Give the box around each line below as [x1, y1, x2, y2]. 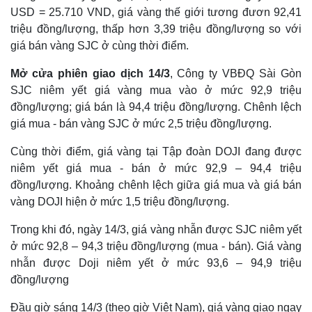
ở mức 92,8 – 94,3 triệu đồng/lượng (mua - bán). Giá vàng [10, 240, 302, 252]
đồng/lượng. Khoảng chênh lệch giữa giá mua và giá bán [10, 179, 302, 191]
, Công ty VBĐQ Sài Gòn [169, 68, 302, 79]
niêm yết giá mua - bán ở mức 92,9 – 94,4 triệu [10, 162, 302, 174]
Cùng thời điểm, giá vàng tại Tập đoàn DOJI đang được [10, 146, 302, 157]
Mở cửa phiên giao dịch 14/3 [10, 68, 170, 79]
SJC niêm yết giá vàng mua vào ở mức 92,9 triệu [10, 84, 302, 96]
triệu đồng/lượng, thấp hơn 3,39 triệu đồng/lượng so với [10, 23, 302, 35]
